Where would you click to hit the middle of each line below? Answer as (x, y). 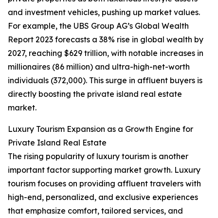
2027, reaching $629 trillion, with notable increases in (106, 53)
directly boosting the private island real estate (95, 94)
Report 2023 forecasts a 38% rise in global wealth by (106, 40)
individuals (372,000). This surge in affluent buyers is (105, 81)
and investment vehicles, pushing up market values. (104, 12)
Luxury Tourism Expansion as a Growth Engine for (100, 129)
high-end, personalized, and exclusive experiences (103, 197)
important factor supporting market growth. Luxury (104, 170)
